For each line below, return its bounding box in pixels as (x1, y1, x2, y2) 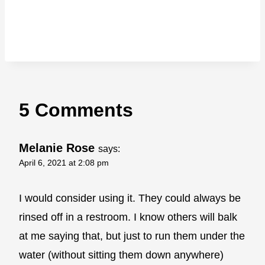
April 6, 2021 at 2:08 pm (19, 158, 109, 168)
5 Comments (19, 99, 133, 121)
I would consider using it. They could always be (19, 192, 241, 205)
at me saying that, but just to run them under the (19, 230, 245, 243)
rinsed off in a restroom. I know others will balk (19, 211, 237, 224)
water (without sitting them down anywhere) (19, 249, 224, 261)
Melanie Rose (19, 141, 95, 155)
